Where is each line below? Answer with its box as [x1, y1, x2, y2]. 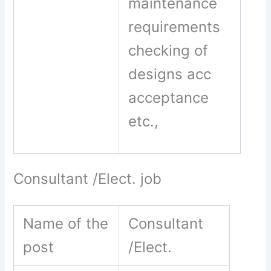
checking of [128, 42, 209, 60]
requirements [128, 18, 221, 36]
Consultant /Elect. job [13, 170, 162, 188]
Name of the [23, 214, 109, 232]
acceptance [128, 89, 209, 107]
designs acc [128, 65, 212, 83]
